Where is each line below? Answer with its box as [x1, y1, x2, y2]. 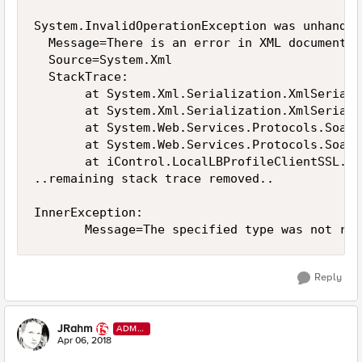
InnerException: [34, 205, 150, 220]
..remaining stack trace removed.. [34, 171, 274, 186]
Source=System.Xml [34, 53, 172, 67]
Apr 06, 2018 [57, 335, 112, 347]
